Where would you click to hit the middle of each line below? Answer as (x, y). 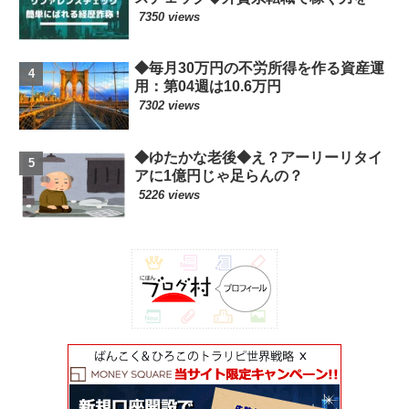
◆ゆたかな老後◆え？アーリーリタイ (259, 157)
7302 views (170, 106)
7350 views (170, 16)
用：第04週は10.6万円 (208, 87)
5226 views (170, 194)
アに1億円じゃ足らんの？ (219, 175)
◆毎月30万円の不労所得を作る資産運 (260, 68)
